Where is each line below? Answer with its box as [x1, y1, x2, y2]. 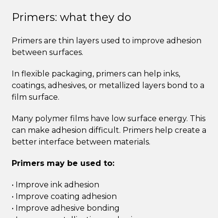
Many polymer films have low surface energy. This [12, 113, 205, 123]
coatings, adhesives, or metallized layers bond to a [12, 80, 204, 90]
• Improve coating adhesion [12, 191, 117, 201]
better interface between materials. [12, 137, 150, 146]
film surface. [12, 92, 59, 102]
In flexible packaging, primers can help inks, [12, 69, 180, 78]
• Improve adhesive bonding [12, 203, 120, 213]
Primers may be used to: [12, 158, 114, 168]
